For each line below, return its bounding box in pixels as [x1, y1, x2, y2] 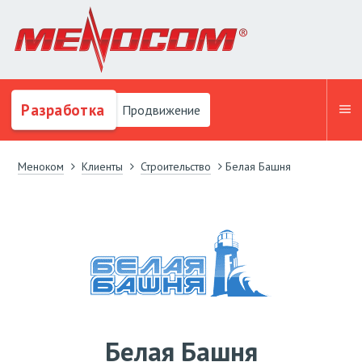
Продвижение [118, 101, 200, 118]
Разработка [16, 99, 105, 120]
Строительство [141, 158, 211, 174]
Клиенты [82, 158, 123, 174]
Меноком [18, 158, 64, 174]
